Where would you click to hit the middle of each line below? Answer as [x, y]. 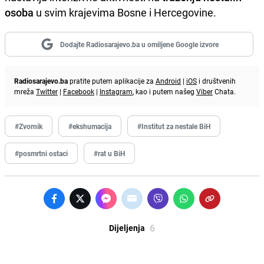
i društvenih [216, 80]
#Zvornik [29, 126]
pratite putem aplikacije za [112, 80]
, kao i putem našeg [164, 91]
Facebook [79, 91]
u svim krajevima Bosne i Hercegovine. [125, 12]
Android [168, 80]
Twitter [47, 91]
